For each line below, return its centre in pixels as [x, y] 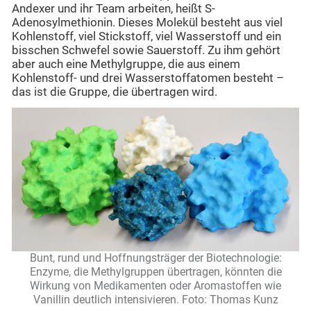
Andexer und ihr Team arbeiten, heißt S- [114, 8]
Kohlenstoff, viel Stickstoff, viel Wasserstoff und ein [146, 36]
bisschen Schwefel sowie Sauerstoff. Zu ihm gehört [146, 50]
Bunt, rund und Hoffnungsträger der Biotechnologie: [155, 258]
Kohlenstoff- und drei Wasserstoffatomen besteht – [148, 78]
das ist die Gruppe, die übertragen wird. [115, 92]
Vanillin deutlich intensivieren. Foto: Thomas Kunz [155, 300]
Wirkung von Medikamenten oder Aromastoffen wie [155, 286]
